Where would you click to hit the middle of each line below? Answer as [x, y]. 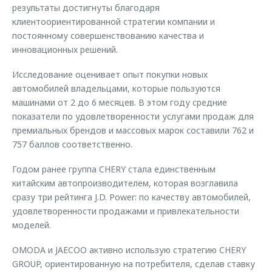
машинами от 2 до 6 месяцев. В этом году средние [120, 102]
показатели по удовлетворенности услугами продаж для [133, 116]
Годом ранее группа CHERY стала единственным [114, 169]
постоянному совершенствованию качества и [108, 36]
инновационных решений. [65, 49]
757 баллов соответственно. [72, 144]
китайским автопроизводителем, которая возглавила [125, 183]
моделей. [32, 225]
